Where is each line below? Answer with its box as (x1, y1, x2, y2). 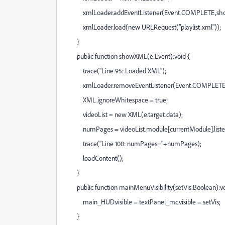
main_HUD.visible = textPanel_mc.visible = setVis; (65, 197, 220, 206)
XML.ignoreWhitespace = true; (65, 95, 168, 104)
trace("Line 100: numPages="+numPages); (65, 139, 201, 148)
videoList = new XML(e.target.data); (65, 110, 183, 119)
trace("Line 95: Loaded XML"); (65, 66, 166, 75)
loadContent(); (65, 154, 124, 162)
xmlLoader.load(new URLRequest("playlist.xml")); (65, 23, 221, 31)
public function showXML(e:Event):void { (65, 52, 190, 60)
